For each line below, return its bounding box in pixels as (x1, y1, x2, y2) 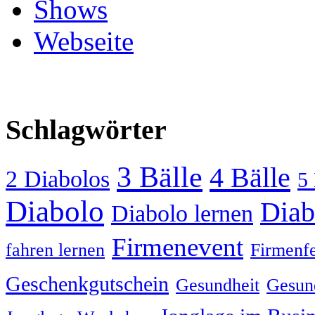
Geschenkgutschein (6, 271, 169, 296)
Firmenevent (112, 232, 243, 262)
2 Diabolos (6, 165, 110, 192)
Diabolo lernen (111, 200, 253, 226)
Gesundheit (176, 274, 259, 295)
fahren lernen (6, 239, 105, 260)
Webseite (34, 26, 134, 57)
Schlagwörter (6, 113, 174, 146)
